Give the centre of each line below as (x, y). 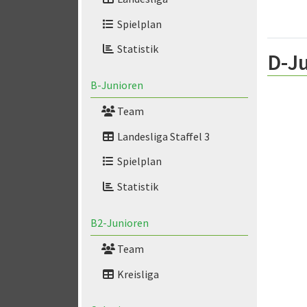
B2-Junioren (119, 223)
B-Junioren (116, 85)
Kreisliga (137, 274)
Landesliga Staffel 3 (162, 136)
